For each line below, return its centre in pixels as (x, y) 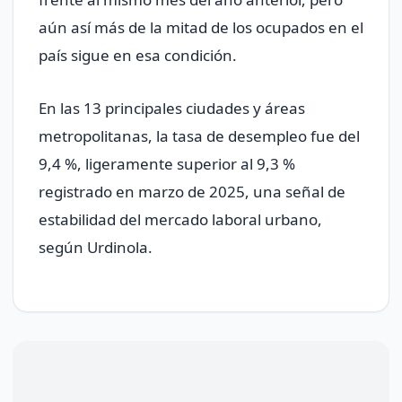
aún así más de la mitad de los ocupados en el (201, 28)
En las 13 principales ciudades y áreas (172, 109)
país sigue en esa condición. (138, 56)
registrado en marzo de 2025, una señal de (192, 192)
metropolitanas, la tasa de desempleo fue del (199, 136)
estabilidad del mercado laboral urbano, (180, 220)
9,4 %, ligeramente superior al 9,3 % (167, 164)
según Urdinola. (96, 248)
